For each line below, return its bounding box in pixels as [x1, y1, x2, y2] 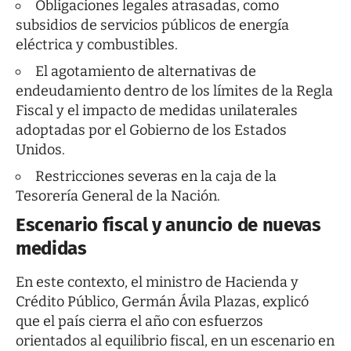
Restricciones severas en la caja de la [35, 167, 277, 185]
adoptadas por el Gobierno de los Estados [16, 121, 287, 139]
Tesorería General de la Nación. [16, 186, 220, 204]
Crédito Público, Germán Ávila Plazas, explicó [16, 293, 309, 311]
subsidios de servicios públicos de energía [16, 16, 289, 34]
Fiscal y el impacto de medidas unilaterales [16, 101, 298, 119]
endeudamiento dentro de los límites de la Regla [16, 81, 333, 100]
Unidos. [16, 140, 65, 158]
